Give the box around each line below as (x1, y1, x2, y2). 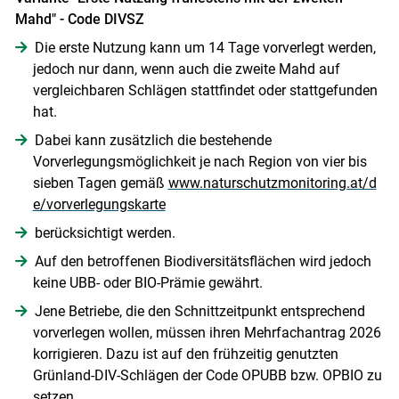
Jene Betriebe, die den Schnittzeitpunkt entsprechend (34, 302, 365, 320)
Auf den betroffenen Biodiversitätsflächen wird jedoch (34, 252, 371, 270)
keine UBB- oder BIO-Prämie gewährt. (32, 273, 263, 291)
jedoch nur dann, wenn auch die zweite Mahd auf (32, 60, 340, 77)
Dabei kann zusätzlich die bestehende (34, 131, 272, 149)
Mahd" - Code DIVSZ (14, 10, 144, 28)
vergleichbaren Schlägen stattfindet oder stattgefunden (32, 81, 378, 99)
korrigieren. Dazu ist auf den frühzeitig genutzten (32, 345, 338, 362)
